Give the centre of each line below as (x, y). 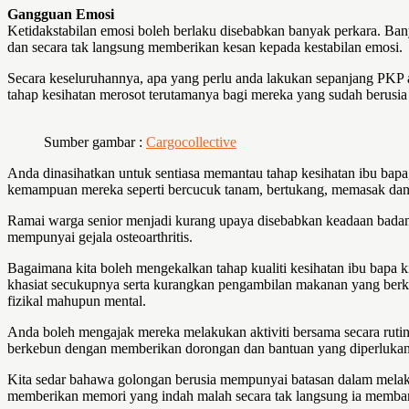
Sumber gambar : (95, 142)
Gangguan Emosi (61, 14)
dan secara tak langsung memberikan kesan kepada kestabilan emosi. (205, 47)
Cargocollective (191, 142)
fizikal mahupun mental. (77, 300)
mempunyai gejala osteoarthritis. (100, 236)
